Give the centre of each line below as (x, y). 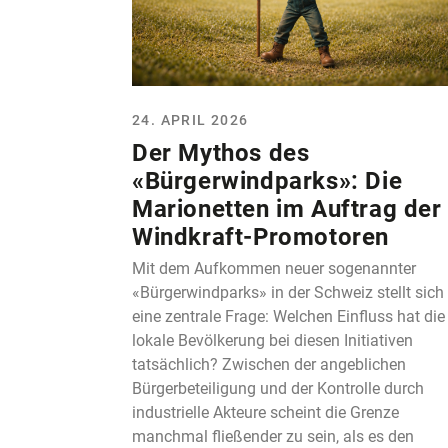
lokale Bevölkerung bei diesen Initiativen (272, 340)
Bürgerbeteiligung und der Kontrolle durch (278, 388)
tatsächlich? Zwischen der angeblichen (269, 364)
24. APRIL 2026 (190, 119)
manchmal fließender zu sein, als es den (273, 436)
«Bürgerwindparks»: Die (267, 180)
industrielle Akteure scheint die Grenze (265, 412)
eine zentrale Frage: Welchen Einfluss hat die (288, 316)
